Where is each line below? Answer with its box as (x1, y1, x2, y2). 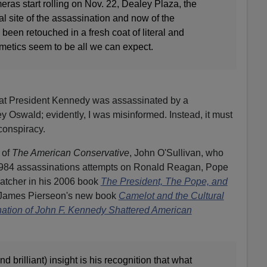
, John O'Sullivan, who (129, 147, 223, 158)
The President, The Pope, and (100, 176, 228, 187)
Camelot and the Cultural (118, 190, 224, 201)
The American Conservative (11, 147, 129, 158)
